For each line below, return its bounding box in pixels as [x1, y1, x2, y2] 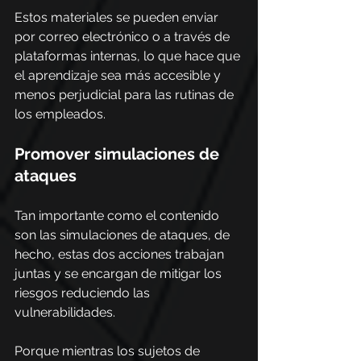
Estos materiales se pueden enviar [15, 10, 222, 25]
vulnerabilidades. [15, 305, 115, 320]
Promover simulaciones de [15, 144, 223, 164]
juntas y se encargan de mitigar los [15, 266, 225, 281]
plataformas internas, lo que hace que [15, 48, 243, 64]
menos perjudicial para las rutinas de [15, 87, 237, 102]
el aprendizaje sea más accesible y [15, 68, 224, 83]
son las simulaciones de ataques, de [15, 227, 233, 243]
